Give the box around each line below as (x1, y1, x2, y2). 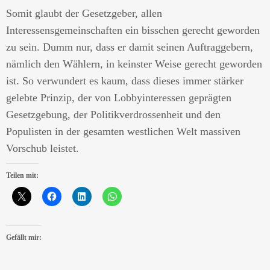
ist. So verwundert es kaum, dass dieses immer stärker (6, 75, 243, 87)
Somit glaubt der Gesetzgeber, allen (6, 7, 162, 19)
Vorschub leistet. (6, 142, 79, 154)
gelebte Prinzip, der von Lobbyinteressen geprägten (6, 92, 231, 104)
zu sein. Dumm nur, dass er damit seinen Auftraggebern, (6, 41, 253, 53)
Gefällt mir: (6, 233, 42, 242)
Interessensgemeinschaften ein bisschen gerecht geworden (6, 24, 260, 36)
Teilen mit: (6, 171, 39, 180)
